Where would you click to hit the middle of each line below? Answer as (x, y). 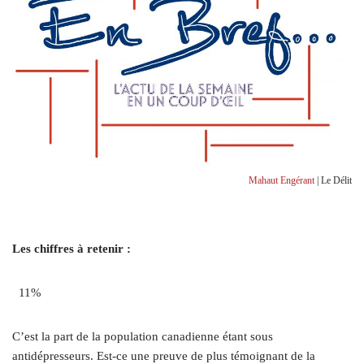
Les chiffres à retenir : (73, 249)
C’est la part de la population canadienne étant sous (143, 337)
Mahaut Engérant (282, 181)
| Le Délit (333, 181)
